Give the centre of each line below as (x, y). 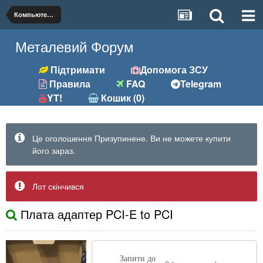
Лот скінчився (58, 186)
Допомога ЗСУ (174, 70)
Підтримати (77, 70)
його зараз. (54, 150)
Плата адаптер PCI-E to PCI (95, 214)
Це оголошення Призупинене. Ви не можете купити (131, 138)
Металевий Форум (75, 46)
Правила (69, 84)
